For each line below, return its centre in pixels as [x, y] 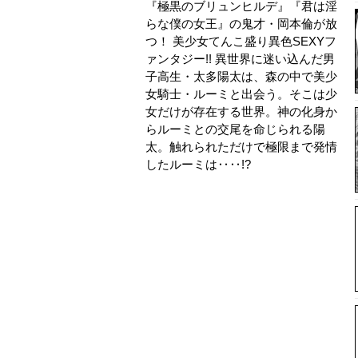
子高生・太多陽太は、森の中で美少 [241, 77]
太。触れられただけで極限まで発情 [241, 147]
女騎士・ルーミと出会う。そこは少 [241, 94]
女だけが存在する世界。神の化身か [241, 112]
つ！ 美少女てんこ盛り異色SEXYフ [241, 42]
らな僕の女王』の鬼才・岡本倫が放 [241, 24]
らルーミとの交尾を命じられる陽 [235, 129]
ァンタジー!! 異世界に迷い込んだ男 [240, 59]
